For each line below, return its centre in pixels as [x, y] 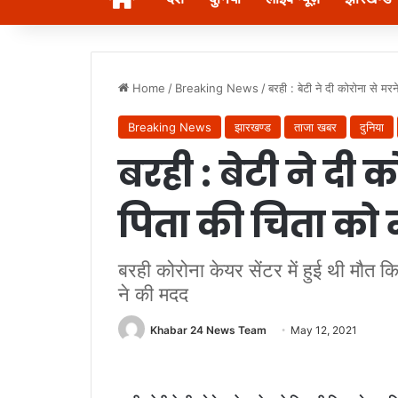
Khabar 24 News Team [208, 330]
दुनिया [372, 127]
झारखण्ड [253, 127]
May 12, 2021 [324, 330]
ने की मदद [153, 295]
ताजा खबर [315, 127]
